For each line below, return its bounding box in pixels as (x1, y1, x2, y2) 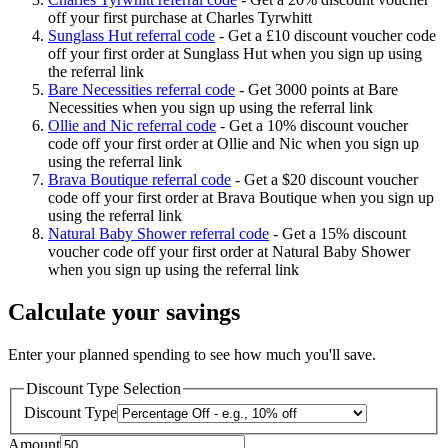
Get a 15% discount (282, 225, 406, 243)
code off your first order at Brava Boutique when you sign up (48, 189, 434, 207)
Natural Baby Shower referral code (48, 225, 269, 243)
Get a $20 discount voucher (244, 171, 418, 189)
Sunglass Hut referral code (48, 27, 215, 45)
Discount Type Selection (26, 380, 181, 398)
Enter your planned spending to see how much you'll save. (8, 346, 376, 364)
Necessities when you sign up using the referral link (48, 99, 373, 117)
